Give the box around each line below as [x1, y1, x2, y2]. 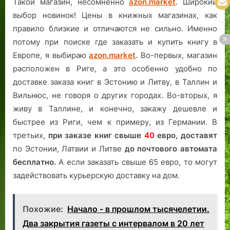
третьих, [13, 130, 48, 141]
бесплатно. [13, 157, 56, 167]
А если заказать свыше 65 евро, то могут [56, 157, 217, 167]
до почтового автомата [124, 144, 218, 154]
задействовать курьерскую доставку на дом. [13, 170, 180, 181]
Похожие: [23, 203, 63, 214]
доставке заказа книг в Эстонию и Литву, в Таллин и [13, 77, 217, 87]
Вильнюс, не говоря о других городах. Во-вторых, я [13, 90, 217, 101]
